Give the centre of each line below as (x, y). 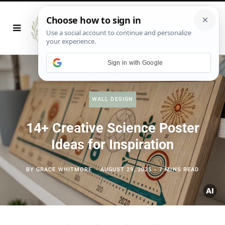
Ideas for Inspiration (113, 145)
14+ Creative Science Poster (113, 128)
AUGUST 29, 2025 (126, 170)
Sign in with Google (135, 63)
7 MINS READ (179, 170)
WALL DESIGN (113, 99)
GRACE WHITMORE (64, 170)
